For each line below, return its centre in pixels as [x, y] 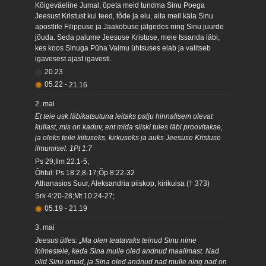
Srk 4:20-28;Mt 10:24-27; [75, 196]
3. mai [45, 228]
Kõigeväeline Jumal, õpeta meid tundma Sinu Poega [120, 6]
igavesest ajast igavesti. [74, 59]
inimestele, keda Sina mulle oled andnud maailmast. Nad [127, 251]
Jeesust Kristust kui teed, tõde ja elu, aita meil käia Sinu [124, 16]
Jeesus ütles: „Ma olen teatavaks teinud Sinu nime [116, 240]
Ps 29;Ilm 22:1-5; [62, 161]
